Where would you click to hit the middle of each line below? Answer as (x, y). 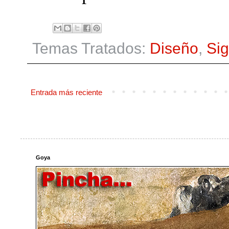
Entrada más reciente (66, 92)
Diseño (174, 48)
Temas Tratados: (91, 48)
